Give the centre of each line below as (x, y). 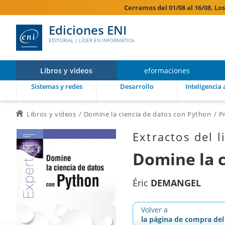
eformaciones (167, 70)
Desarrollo (137, 86)
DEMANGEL (176, 183)
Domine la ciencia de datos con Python (147, 114)
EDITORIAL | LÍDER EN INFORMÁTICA (91, 40)
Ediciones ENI (88, 30)
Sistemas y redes (57, 86)
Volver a (154, 210)
